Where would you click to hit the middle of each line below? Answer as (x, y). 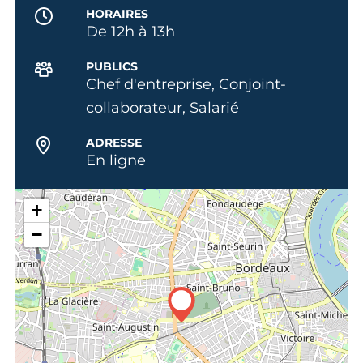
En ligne (115, 160)
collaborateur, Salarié (162, 107)
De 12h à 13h (130, 31)
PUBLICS (111, 66)
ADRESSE (113, 142)
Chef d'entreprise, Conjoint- (186, 84)
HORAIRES (117, 13)
